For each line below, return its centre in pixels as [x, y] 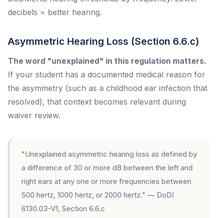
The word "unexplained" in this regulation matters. [107, 61]
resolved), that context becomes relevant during [97, 101]
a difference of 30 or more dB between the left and [107, 167]
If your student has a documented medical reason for [107, 74]
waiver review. [34, 115]
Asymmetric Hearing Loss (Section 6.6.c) [103, 41]
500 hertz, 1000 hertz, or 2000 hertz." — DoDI [98, 195]
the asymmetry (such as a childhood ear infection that [108, 88]
